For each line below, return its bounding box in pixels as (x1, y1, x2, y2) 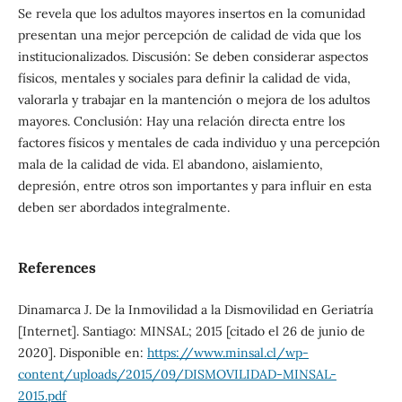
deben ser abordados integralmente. (17, 198, 230, 215)
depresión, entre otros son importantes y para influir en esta (17, 177, 371, 194)
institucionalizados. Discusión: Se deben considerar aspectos (17, 48, 368, 65)
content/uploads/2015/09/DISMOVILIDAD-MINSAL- (17, 366, 336, 382)
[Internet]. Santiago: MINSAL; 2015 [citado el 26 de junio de (17, 323, 365, 339)
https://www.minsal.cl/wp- (146, 345, 309, 361)
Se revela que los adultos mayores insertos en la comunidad (17, 4, 365, 22)
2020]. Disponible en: (17, 345, 147, 361)
